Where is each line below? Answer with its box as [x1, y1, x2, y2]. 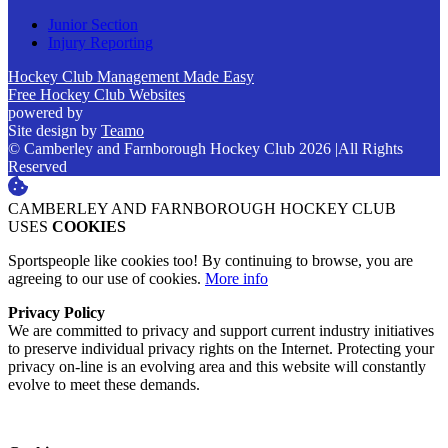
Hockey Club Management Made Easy [8, 68, 254, 86]
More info [205, 270, 268, 288]
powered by [8, 104, 83, 122]
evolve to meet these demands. [8, 376, 200, 394]
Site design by [8, 122, 101, 140]
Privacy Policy [8, 304, 105, 322]
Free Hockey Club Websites [8, 86, 185, 104]
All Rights [338, 140, 403, 158]
